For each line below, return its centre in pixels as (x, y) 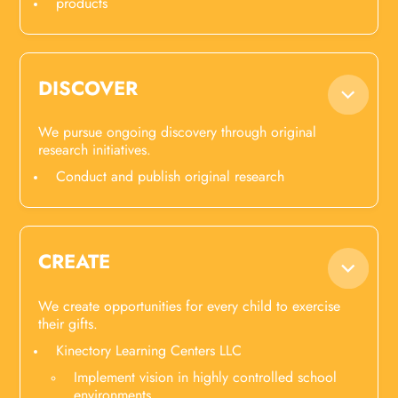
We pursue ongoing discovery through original (178, 132)
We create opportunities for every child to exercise (190, 306)
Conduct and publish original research (171, 177)
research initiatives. (95, 150)
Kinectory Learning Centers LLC (149, 350)
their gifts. (68, 323)
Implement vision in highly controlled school (206, 377)
